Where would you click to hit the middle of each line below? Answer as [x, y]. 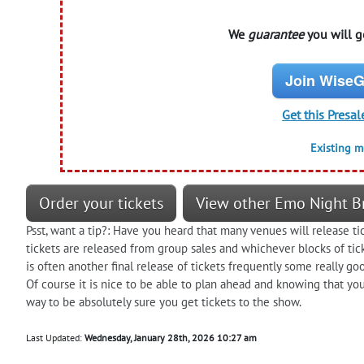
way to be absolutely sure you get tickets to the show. [164, 301]
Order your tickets [101, 203]
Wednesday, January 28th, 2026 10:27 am [171, 337]
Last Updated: [55, 337]
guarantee [275, 34]
